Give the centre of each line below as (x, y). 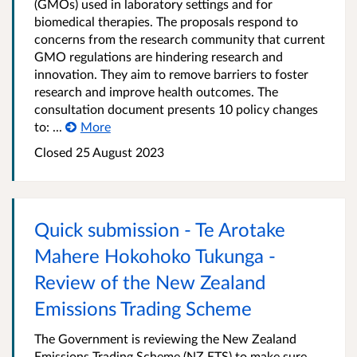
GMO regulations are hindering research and (159, 57)
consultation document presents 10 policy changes (176, 109)
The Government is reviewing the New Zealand (165, 339)
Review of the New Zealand (150, 282)
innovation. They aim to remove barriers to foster (171, 74)
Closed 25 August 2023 (99, 152)
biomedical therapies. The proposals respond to (166, 22)
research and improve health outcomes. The (156, 92)
